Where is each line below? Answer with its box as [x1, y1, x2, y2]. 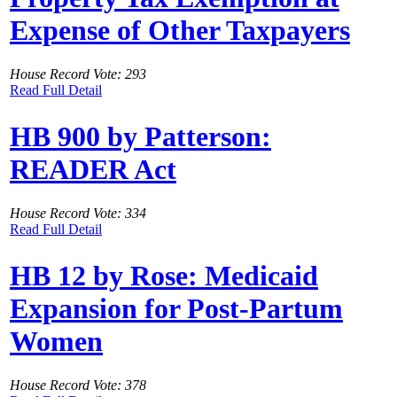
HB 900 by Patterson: [10, 121, 271, 153]
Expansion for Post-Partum [10, 292, 343, 325]
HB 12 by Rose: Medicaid [10, 260, 318, 292]
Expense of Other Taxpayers [10, 14, 350, 47]
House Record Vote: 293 [10, 66, 146, 82]
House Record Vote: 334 [10, 205, 146, 221]
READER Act [10, 153, 176, 186]
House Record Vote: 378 [10, 377, 146, 393]
